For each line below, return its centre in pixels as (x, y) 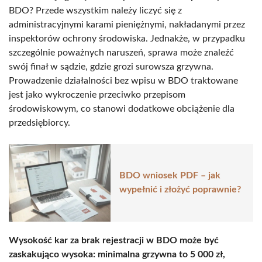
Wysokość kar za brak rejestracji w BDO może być (114, 240)
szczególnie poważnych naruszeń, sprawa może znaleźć (121, 52)
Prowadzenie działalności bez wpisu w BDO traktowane (123, 80)
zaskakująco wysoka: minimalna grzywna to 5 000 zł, (117, 254)
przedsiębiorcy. (39, 123)
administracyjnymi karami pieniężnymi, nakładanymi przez (127, 24)
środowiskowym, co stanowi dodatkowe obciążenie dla (122, 108)
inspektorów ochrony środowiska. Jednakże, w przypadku (127, 38)
